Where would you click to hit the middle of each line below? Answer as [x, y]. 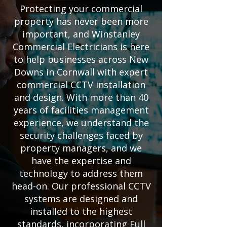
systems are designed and [81, 199]
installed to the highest [81, 211]
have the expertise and [81, 161]
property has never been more [81, 21]
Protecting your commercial [81, 9]
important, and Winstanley [81, 34]
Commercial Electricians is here [81, 47]
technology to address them [81, 173]
